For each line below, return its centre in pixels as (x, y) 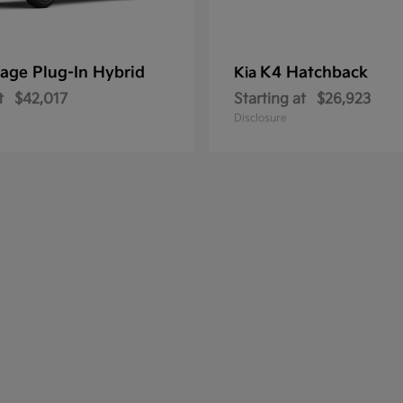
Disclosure (260, 118)
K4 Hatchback (314, 72)
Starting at (270, 99)
